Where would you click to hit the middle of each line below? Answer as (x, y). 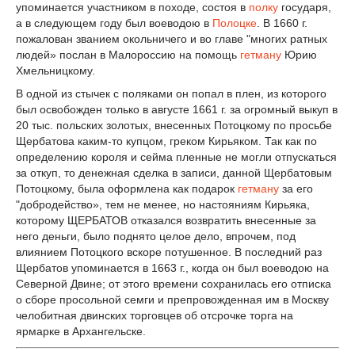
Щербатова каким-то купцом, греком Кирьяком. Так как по (166, 141)
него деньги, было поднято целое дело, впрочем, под (156, 237)
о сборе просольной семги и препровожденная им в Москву (172, 300)
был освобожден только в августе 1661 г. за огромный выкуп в (177, 110)
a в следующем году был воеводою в (114, 23)
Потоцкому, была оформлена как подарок (127, 189)
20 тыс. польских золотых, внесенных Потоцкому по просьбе (174, 126)
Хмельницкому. (55, 70)
